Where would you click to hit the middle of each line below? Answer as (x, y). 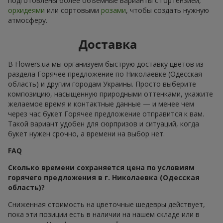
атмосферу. (28, 20)
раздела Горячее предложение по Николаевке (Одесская (105, 74)
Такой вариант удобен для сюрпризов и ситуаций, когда (104, 123)
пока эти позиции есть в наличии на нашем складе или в (104, 214)
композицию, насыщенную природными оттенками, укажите (111, 94)
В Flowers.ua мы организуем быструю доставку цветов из (106, 64)
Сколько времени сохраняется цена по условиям (101, 167)
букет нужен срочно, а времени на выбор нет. (86, 133)
